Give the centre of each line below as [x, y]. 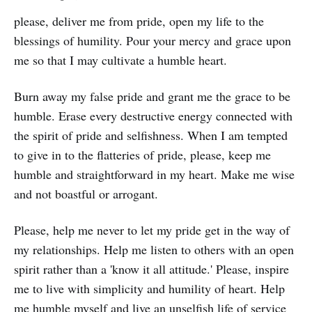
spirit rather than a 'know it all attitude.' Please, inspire [151, 268]
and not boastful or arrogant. [86, 193]
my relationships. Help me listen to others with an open [154, 249]
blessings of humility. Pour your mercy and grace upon [153, 40]
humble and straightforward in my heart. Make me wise [154, 174]
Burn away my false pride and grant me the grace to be [152, 96]
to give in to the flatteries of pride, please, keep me [142, 154]
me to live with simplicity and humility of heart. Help [149, 288]
